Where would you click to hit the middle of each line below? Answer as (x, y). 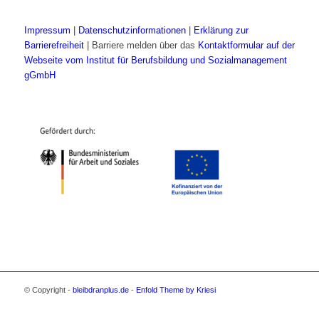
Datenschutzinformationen (132, 31)
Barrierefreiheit (54, 46)
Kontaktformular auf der (246, 46)
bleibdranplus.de (100, 290)
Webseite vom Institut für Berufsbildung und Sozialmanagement (155, 61)
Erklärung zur (221, 31)
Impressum (47, 31)
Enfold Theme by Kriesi (176, 290)
